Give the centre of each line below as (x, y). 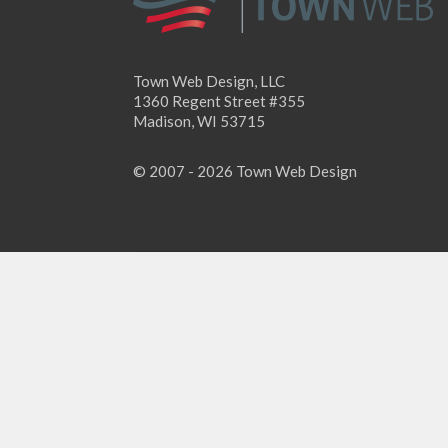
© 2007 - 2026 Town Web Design (244, 171)
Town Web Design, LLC (208, 81)
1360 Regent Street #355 (218, 101)
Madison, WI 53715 (198, 121)
